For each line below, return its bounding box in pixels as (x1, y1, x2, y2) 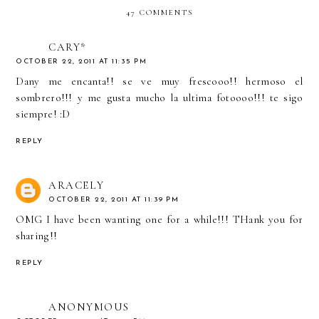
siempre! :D (16, 108, 70, 121)
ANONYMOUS (48, 300, 130, 313)
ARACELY (48, 179, 105, 192)
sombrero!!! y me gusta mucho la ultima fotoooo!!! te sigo (16, 91, 303, 105)
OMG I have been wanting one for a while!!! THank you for (16, 213, 303, 226)
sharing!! (16, 229, 58, 243)
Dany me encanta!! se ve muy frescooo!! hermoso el (16, 75, 303, 88)
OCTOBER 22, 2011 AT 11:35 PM (16, 58, 147, 66)
